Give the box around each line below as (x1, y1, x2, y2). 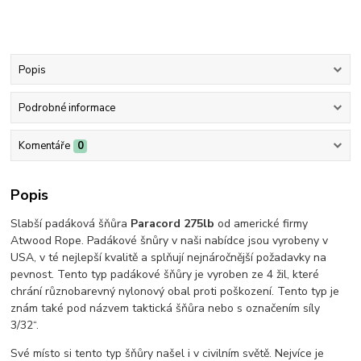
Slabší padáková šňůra (10, 215, 131, 231)
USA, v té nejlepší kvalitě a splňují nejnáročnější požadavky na (10, 249, 327, 265)
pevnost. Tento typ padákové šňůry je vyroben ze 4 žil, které (10, 266, 320, 282)
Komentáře (18, 139, 70, 154)
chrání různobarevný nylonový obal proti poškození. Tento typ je (10, 283, 340, 299)
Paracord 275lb (131, 215, 218, 231)
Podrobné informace (18, 100, 115, 115)
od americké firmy (218, 215, 309, 231)
